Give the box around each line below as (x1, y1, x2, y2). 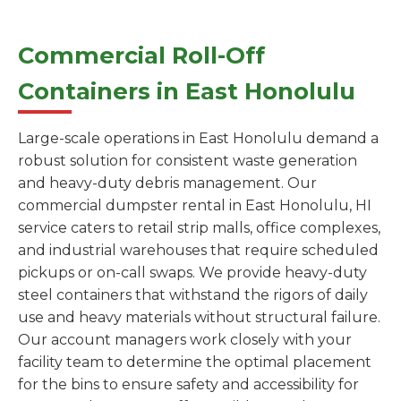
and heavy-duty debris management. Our (18, 175, 317, 192)
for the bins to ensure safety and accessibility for (18, 376, 359, 394)
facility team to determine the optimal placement (18, 354, 371, 371)
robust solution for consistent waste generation (18, 152, 357, 170)
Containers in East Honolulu (18, 77, 355, 106)
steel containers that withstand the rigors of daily (18, 286, 368, 304)
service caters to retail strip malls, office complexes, (18, 219, 380, 237)
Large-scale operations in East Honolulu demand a (18, 130, 379, 148)
